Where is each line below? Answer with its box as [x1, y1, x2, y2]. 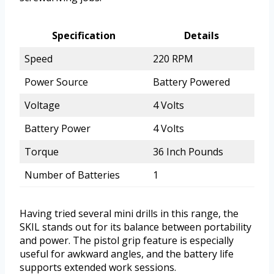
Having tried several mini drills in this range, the [20, 206, 239, 220]
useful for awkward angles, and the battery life [20, 246, 234, 261]
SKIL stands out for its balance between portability [20, 220, 251, 234]
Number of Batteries [24, 168, 120, 182]
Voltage [24, 98, 60, 112]
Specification [52, 28, 116, 42]
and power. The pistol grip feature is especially [20, 233, 234, 247]
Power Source [24, 75, 88, 89]
